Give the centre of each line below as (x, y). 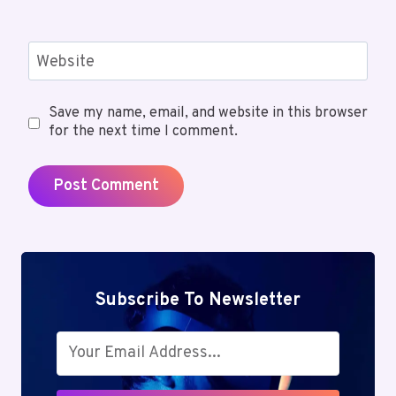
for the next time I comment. (143, 132)
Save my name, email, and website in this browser (208, 114)
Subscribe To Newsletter (198, 301)
